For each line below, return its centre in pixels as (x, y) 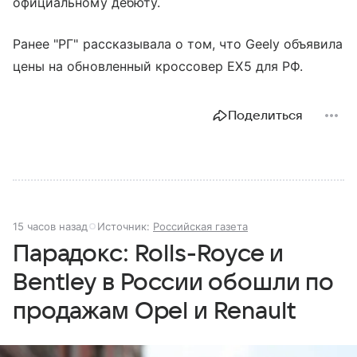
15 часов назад (50, 227)
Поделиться (265, 116)
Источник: (125, 227)
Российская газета (200, 227)
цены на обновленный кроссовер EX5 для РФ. (158, 67)
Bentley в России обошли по (173, 283)
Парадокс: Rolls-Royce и (148, 254)
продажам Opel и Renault (155, 312)
